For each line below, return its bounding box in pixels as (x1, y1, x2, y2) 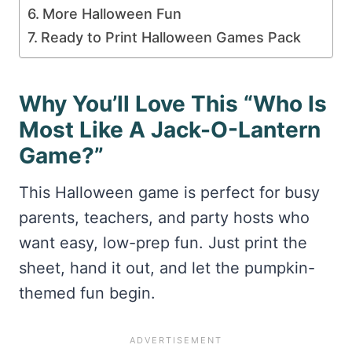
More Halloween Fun (42, 5, 181, 22)
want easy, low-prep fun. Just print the (19, 233, 307, 253)
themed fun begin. (19, 284, 156, 303)
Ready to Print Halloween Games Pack (40, 28, 301, 46)
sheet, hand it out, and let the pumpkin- (19, 258, 315, 278)
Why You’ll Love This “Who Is (19, 90, 327, 118)
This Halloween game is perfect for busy (19, 183, 320, 203)
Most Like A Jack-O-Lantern (19, 116, 321, 144)
